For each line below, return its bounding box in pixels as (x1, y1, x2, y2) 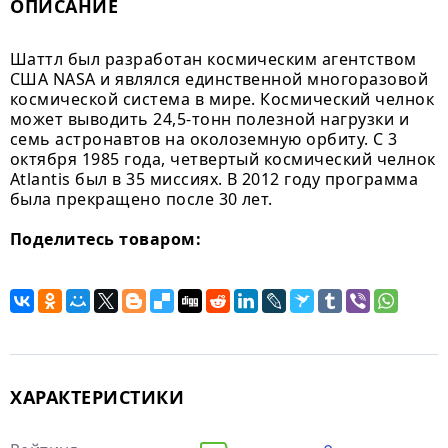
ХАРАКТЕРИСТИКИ (10, 385, 185, 409)
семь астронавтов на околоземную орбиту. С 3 (10, 128, 398, 150)
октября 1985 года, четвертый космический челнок (10, 148, 436, 170)
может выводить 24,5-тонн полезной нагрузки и (10, 108, 410, 130)
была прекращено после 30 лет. (10, 188, 273, 210)
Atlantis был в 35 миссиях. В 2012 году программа (10, 168, 419, 190)
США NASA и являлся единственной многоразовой (10, 68, 429, 90)
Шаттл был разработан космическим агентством (10, 48, 417, 70)
